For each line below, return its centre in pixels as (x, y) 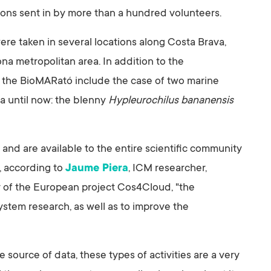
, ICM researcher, (168, 169)
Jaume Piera (97, 169)
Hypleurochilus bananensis (171, 101)
